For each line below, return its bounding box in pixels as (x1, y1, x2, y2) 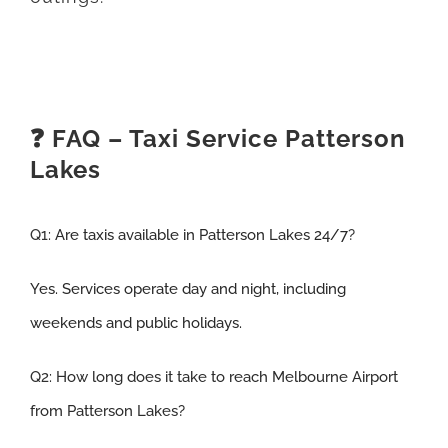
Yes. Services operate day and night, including (29, 279, 346, 298)
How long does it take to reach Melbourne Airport (55, 367, 398, 386)
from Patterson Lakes (29, 401, 178, 420)
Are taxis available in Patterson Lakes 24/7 (54, 225, 348, 244)
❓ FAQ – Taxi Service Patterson (29, 124, 406, 154)
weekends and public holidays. (29, 313, 242, 332)
